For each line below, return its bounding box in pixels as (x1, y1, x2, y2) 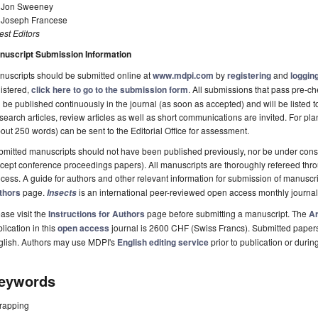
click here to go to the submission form (31, 83, 188, 97)
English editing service (117, 236, 209, 249)
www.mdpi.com (153, 69, 214, 82)
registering (227, 69, 271, 82)
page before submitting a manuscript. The (145, 207, 309, 220)
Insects (47, 187, 77, 199)
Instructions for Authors (48, 207, 145, 221)
